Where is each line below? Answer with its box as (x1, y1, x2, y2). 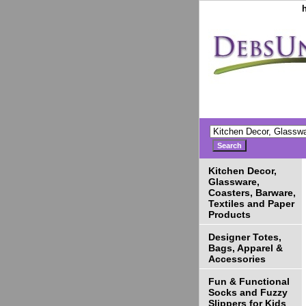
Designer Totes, (208, 232, 281, 243)
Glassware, (208, 176, 260, 188)
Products (208, 209, 251, 221)
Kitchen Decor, (208, 165, 277, 177)
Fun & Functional (208, 276, 290, 288)
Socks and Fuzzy (208, 287, 288, 298)
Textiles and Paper (208, 198, 294, 210)
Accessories (208, 253, 266, 265)
